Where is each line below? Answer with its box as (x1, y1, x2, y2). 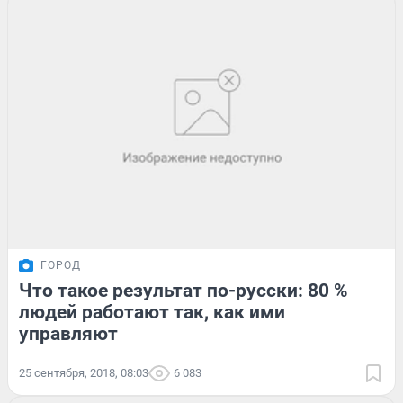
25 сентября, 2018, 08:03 (19, 365, 148, 380)
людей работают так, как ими (19, 300, 285, 323)
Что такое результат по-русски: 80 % (19, 279, 348, 301)
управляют (19, 322, 118, 345)
